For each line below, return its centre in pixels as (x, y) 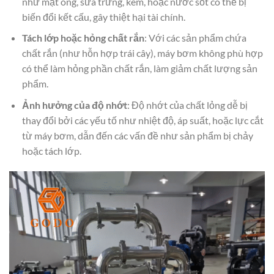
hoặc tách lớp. (51, 150)
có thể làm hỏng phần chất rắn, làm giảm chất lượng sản (139, 68)
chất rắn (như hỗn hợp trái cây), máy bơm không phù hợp (142, 53)
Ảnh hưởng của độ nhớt (74, 105)
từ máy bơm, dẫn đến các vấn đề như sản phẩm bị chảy (137, 135)
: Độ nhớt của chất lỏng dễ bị (187, 105)
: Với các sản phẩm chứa (195, 38)
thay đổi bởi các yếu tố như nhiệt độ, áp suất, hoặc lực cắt (143, 120)
